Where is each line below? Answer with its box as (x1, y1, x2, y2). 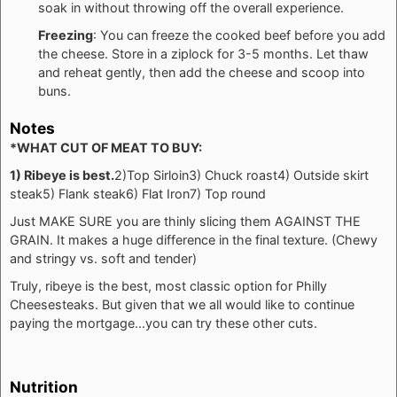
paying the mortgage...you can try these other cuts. (10, 315, 317, 331)
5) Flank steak (43, 185, 126, 201)
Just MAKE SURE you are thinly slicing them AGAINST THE (10, 213, 361, 229)
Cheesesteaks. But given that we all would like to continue (10, 296, 354, 312)
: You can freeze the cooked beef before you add (93, 27, 385, 43)
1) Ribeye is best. (10, 167, 114, 183)
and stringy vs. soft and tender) (10, 250, 200, 266)
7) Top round (190, 185, 266, 201)
